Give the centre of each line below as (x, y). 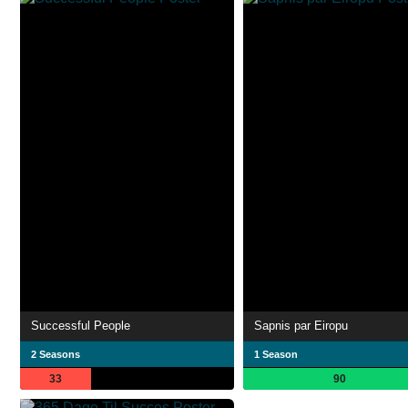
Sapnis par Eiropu (301, 325)
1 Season (276, 354)
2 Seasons (56, 354)
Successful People (81, 325)
